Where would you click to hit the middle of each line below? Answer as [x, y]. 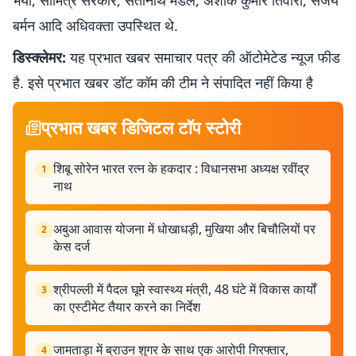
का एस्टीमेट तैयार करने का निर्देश [127, 307]
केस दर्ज [72, 246]
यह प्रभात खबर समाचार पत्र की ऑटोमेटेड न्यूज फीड [203, 57]
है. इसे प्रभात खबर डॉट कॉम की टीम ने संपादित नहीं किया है [163, 83]
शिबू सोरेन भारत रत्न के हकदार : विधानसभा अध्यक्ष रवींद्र [181, 168]
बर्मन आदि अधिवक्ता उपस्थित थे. [95, 25]
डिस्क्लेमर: [39, 57]
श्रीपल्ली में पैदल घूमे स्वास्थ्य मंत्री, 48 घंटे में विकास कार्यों [185, 289]
